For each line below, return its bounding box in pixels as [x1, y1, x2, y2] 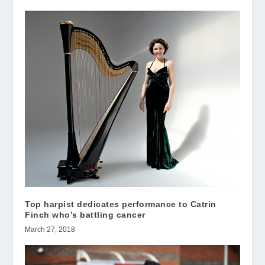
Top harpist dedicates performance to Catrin [25, 199, 216, 209]
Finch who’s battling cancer [25, 209, 146, 219]
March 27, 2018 [25, 225, 76, 234]
